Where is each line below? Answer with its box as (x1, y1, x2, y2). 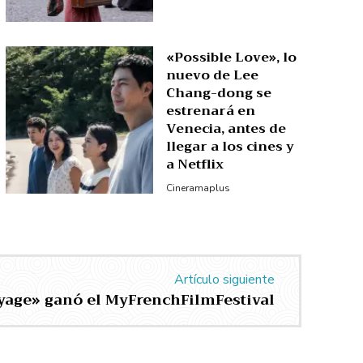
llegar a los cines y (166, 135, 295, 158)
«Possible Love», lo (166, 45, 297, 69)
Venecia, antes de (166, 117, 287, 140)
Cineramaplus (166, 181, 231, 194)
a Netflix (166, 152, 224, 176)
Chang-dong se (166, 81, 272, 105)
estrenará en (166, 99, 256, 122)
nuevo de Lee (166, 63, 259, 87)
